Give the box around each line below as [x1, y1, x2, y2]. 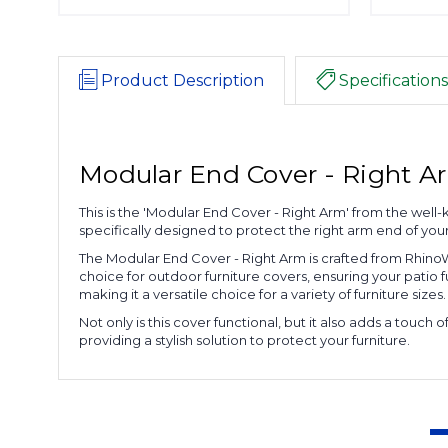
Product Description [101, 71, 264, 90]
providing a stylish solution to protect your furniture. [79, 331, 410, 348]
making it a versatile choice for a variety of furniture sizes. [79, 285, 446, 302]
